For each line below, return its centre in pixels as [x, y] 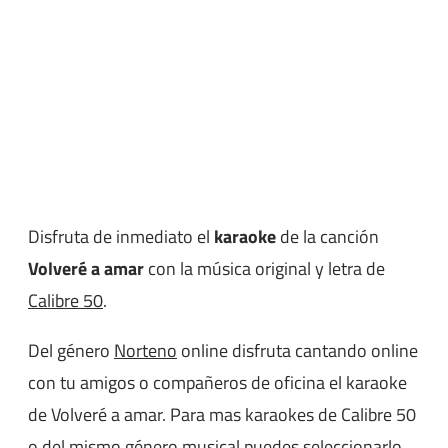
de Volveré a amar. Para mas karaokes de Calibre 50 [222, 415]
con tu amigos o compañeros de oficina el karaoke [217, 383]
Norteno [145, 351]
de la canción [327, 237]
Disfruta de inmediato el [121, 237]
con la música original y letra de [264, 269]
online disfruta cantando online [297, 351]
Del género [71, 351]
